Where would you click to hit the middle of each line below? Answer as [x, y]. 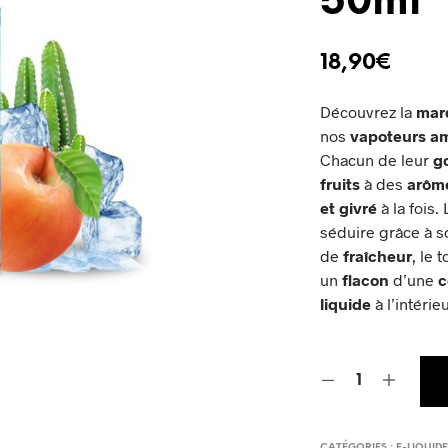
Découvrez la [368, 112]
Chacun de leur [377, 160]
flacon [366, 280]
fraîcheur [378, 256]
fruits [340, 184]
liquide [348, 304]
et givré [349, 208]
